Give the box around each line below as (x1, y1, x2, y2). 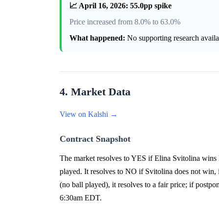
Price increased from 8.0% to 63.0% (69, 18, 180, 26)
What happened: (69, 34, 125, 43)
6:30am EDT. (60, 194, 102, 202)
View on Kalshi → (60, 110, 118, 119)
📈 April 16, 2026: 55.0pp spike (69, 1, 172, 10)
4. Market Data (60, 86, 131, 98)
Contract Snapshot (60, 134, 131, 144)
